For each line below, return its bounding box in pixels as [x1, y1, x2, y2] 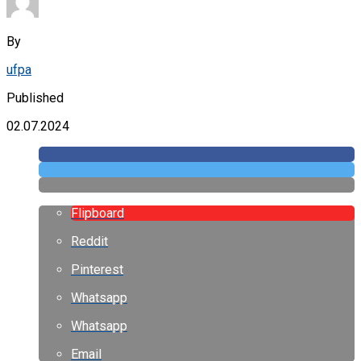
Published [6, 89, 64, 106]
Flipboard [71, 205, 124, 221]
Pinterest [71, 261, 123, 277]
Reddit [71, 233, 108, 249]
